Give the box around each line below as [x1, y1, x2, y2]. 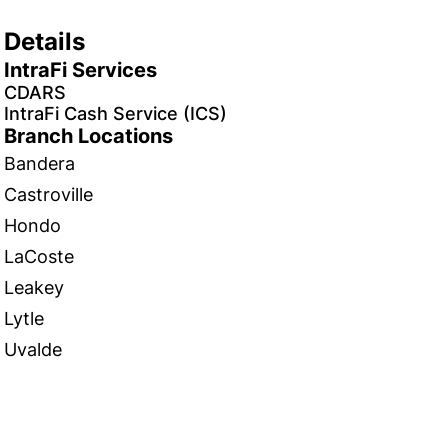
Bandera [4, 153, 75, 174]
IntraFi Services [4, 58, 157, 82]
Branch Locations [4, 124, 173, 148]
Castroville [4, 184, 93, 205]
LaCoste [4, 246, 74, 267]
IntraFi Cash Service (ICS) [4, 103, 227, 124]
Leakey [4, 277, 64, 298]
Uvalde [4, 339, 62, 360]
